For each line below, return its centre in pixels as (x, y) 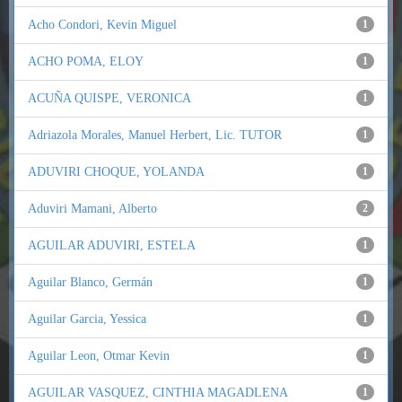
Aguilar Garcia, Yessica (87, 319)
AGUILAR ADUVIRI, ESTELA (112, 245)
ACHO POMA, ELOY (86, 61)
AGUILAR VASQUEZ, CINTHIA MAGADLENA (158, 393)
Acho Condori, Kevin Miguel (102, 25)
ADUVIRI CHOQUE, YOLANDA (116, 172)
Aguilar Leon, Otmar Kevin (99, 356)
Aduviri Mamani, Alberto (92, 209)
